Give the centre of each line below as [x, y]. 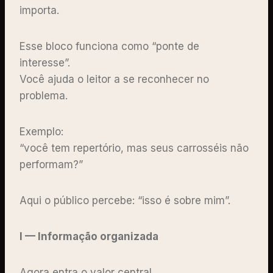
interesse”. [46, 62]
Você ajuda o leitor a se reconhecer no [114, 79]
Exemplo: [43, 131]
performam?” [53, 164]
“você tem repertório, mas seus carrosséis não [134, 148]
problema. [45, 95]
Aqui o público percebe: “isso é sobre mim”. [126, 200]
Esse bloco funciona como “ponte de [109, 46]
